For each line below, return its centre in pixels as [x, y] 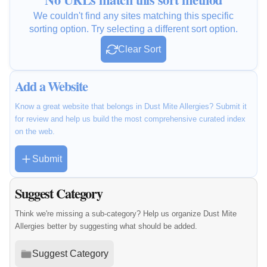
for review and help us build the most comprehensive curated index [130, 119]
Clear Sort [139, 49]
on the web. [35, 132]
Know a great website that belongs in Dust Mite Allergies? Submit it [131, 107]
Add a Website [51, 86]
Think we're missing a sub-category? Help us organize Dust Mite [126, 214]
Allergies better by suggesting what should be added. [106, 226]
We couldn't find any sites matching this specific [133, 16]
